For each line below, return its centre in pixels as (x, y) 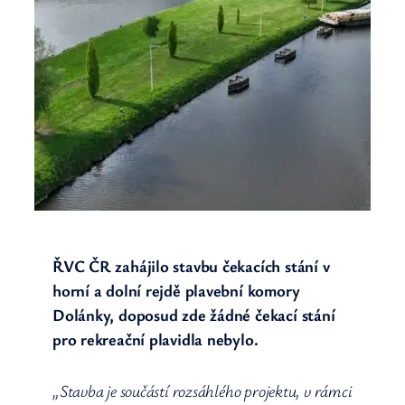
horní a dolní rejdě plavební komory (176, 290)
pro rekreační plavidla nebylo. (155, 339)
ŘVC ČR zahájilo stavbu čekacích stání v (191, 265)
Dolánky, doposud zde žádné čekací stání (194, 314)
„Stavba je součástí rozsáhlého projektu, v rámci (202, 390)
